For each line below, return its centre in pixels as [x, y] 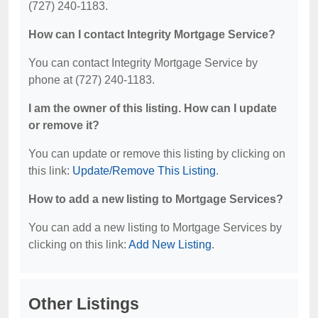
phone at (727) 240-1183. [92, 80]
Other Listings [84, 304]
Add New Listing [170, 245]
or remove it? [64, 125]
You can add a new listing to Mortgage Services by [155, 227]
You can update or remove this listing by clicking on [157, 154]
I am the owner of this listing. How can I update [153, 108]
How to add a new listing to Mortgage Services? [156, 199]
